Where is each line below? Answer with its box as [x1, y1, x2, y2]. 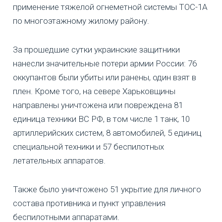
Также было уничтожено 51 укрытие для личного [13, 184, 201, 194]
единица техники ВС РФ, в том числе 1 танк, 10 [13, 113, 190, 124]
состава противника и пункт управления [13, 198, 166, 208]
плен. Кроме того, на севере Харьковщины [13, 86, 175, 96]
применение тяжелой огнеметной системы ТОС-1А [13, 1, 208, 12]
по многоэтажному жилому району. [13, 15, 149, 26]
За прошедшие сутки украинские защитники [13, 44, 180, 55]
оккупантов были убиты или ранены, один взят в [13, 72, 196, 82]
